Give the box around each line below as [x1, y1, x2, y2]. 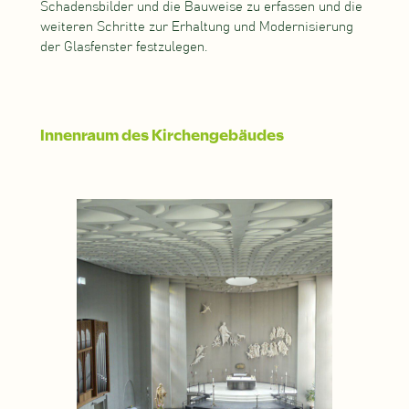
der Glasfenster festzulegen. [39, 40, 207, 55]
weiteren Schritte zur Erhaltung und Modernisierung [39, 20, 353, 35]
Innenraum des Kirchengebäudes [39, 126, 284, 144]
